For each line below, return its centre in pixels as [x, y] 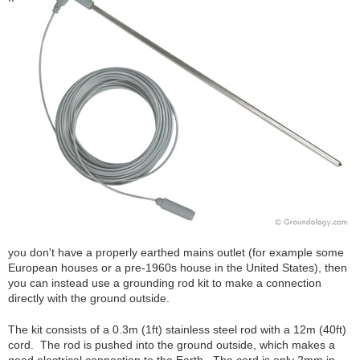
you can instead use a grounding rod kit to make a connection [165, 283]
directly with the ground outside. [89, 298]
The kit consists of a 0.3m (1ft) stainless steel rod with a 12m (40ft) [177, 329]
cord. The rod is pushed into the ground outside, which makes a [172, 345]
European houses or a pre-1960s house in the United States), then [178, 268]
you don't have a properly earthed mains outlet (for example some [176, 252]
